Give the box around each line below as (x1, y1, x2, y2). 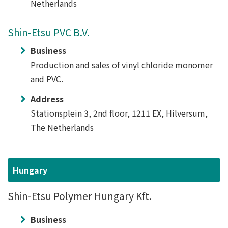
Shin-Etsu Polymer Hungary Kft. (8, 189, 152, 203)
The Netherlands (31, 121, 94, 133)
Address (31, 93, 64, 105)
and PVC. (31, 73, 63, 85)
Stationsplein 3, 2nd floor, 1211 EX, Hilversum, (31, 107, 208, 119)
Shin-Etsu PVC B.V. (8, 25, 90, 39)
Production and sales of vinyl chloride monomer (31, 59, 213, 71)
